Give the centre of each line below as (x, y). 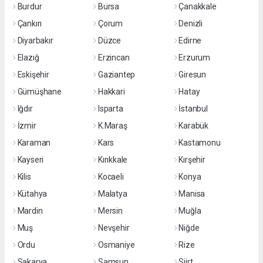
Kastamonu (200, 143)
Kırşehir (192, 160)
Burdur (30, 6)
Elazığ (28, 58)
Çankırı (30, 23)
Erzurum (194, 58)
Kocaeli (111, 177)
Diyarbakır (35, 41)
